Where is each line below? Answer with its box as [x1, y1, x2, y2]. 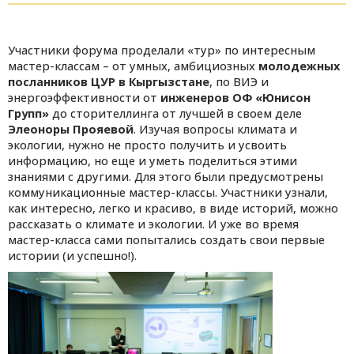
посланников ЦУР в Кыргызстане [8, 74, 209, 90]
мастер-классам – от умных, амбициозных [8, 58, 258, 74]
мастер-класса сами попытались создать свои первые [8, 232, 325, 248]
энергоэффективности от [8, 90, 160, 106]
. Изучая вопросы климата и [134, 122, 297, 137]
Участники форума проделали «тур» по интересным [8, 43, 315, 58]
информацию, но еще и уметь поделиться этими [8, 153, 297, 169]
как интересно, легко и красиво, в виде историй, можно [8, 201, 338, 217]
